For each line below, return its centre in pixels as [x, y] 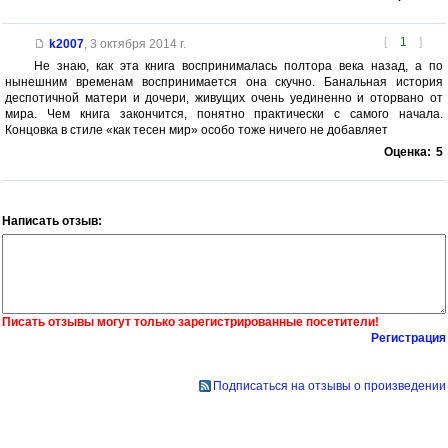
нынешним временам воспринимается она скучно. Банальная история [224, 81]
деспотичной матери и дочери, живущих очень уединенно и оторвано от [224, 97]
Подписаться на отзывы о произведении [329, 385]
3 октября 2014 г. [137, 43]
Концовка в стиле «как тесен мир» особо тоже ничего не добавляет [196, 129]
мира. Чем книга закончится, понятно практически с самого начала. [224, 113]
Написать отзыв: [52, 220]
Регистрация [408, 337]
